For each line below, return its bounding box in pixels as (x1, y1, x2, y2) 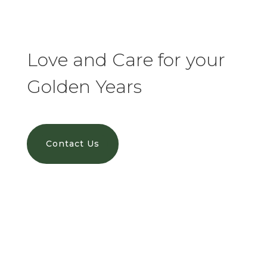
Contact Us (45, 138, 100, 149)
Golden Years (26, 75, 142, 98)
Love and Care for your (26, 48, 225, 71)
